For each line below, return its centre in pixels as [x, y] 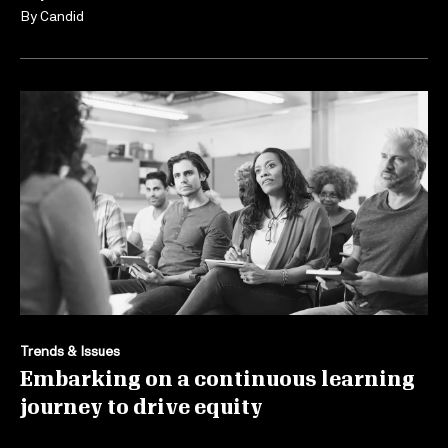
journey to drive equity [143, 407]
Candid [62, 16]
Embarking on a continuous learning [217, 379]
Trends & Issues [70, 350]
